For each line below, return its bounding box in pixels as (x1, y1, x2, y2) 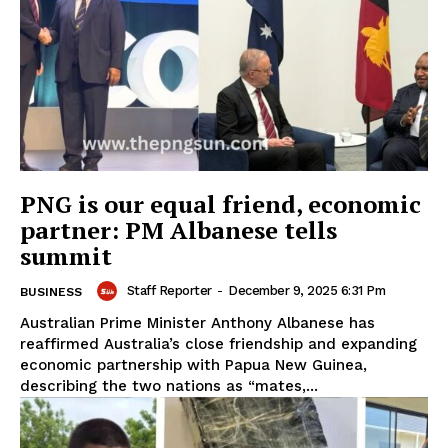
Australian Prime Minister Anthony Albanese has (20, 313, 375, 332)
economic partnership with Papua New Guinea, (20, 355, 367, 374)
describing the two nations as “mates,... (20, 376, 318, 395)
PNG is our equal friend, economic (20, 187, 421, 220)
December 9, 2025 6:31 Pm (228, 282, 385, 298)
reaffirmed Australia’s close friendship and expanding (20, 334, 417, 353)
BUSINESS (20, 284, 82, 299)
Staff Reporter (126, 282, 212, 298)
